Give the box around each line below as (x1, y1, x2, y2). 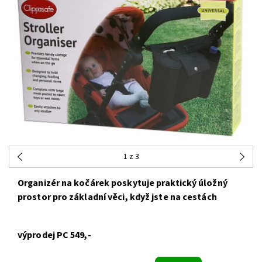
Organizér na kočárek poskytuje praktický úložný (18, 176, 227, 189)
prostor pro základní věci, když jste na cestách (18, 190, 217, 204)
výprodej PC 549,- (18, 228, 91, 242)
